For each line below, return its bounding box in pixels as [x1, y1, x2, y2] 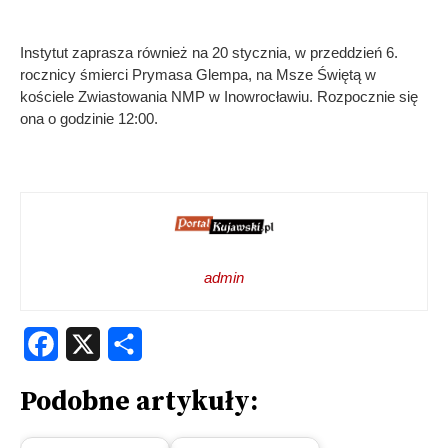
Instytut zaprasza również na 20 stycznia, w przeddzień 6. [20, 43, 398, 61]
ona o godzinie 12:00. [20, 109, 158, 127]
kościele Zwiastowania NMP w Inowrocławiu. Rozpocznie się [20, 87, 418, 105]
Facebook [58, 328, 129, 346]
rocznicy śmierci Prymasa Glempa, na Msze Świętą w [20, 65, 376, 83]
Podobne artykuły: [20, 384, 258, 419]
